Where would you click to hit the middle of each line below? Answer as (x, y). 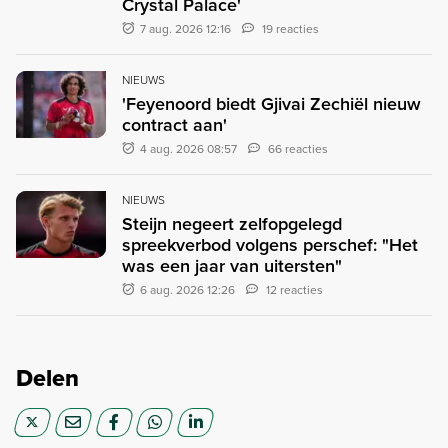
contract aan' (174, 124)
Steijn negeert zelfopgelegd (232, 223)
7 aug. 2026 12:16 (186, 28)
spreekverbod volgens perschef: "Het (270, 244)
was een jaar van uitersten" (232, 265)
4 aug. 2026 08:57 (189, 148)
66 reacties (298, 148)
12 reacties (295, 289)
